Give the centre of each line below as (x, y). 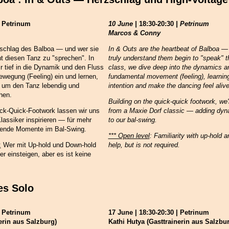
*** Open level (129, 136)
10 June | (123, 24)
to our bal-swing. (132, 120)
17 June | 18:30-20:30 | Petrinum (158, 213)
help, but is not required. (144, 145)
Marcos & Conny (134, 33)
